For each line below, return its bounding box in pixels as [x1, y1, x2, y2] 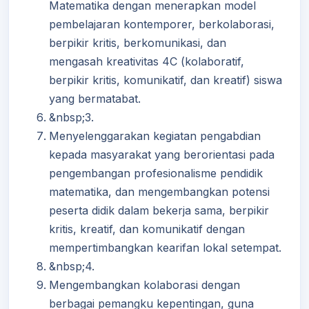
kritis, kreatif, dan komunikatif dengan [49, 222, 245, 236]
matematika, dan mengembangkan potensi [49, 185, 270, 199]
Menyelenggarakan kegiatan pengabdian [49, 129, 261, 143]
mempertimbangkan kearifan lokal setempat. [49, 241, 281, 255]
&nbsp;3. [49, 110, 94, 124]
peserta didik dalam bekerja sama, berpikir [49, 203, 269, 217]
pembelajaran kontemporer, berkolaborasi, [49, 17, 275, 31]
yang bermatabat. [49, 92, 141, 106]
